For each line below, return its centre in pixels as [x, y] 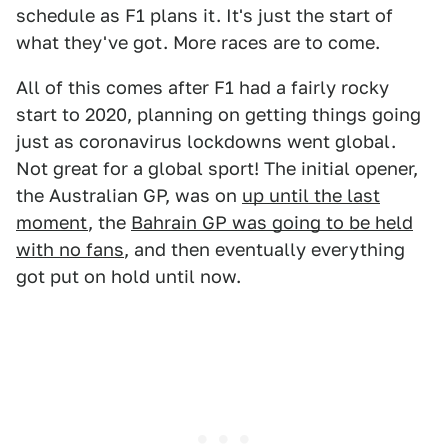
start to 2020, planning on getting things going [218, 115]
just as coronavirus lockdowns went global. [206, 142]
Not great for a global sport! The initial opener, [217, 169]
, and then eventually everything [264, 250]
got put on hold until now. [128, 277]
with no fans [70, 250]
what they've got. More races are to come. [198, 43]
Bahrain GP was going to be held [272, 223]
